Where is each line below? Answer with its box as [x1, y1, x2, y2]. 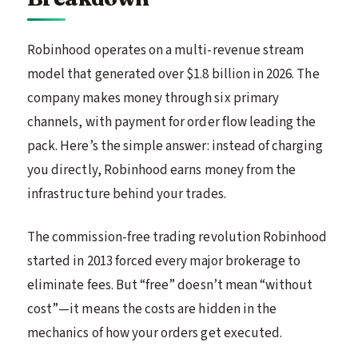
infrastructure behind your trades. [27, 184, 226, 204]
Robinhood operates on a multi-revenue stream [27, 40, 304, 60]
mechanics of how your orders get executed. [27, 323, 283, 343]
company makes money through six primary [27, 88, 279, 108]
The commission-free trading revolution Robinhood [27, 227, 328, 247]
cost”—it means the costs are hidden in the [27, 299, 277, 319]
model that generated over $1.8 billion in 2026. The [27, 64, 320, 84]
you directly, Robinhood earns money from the [27, 160, 296, 180]
